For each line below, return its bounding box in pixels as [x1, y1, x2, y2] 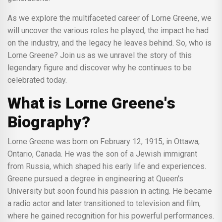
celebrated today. [7, 75, 67, 85]
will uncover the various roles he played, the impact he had [7, 25, 209, 35]
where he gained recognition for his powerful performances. [7, 211, 214, 221]
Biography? [7, 112, 90, 131]
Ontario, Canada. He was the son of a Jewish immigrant [7, 149, 197, 159]
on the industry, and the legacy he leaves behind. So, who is [7, 38, 212, 48]
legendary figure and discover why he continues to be [7, 62, 192, 72]
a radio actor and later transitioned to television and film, [7, 198, 201, 208]
